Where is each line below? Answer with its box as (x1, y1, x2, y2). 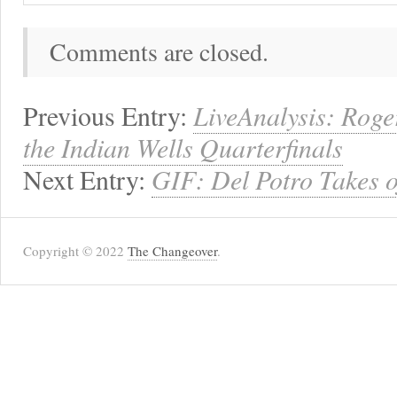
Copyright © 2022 (23, 242, 128, 260)
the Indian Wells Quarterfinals (23, 129, 343, 165)
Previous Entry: (23, 97, 193, 133)
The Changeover (128, 242, 217, 260)
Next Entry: (23, 161, 152, 197)
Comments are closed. (50, 35, 269, 68)
